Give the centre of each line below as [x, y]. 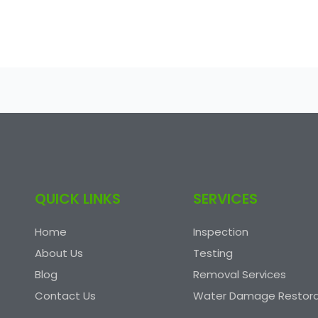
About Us [59, 253]
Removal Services [239, 274]
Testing [213, 253]
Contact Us [65, 296]
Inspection [220, 232]
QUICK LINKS [78, 199]
